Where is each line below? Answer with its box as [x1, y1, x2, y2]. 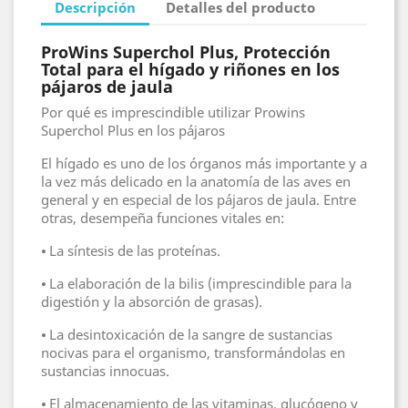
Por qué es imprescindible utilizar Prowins [41, 103, 305, 122]
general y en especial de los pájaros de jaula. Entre [41, 190, 356, 209]
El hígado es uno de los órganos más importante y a [41, 154, 367, 173]
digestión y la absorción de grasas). [41, 292, 262, 311]
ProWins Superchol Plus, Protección [41, 41, 331, 64]
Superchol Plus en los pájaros [41, 121, 225, 140]
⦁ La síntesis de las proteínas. [41, 241, 220, 260]
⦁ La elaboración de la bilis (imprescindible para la [41, 274, 352, 293]
